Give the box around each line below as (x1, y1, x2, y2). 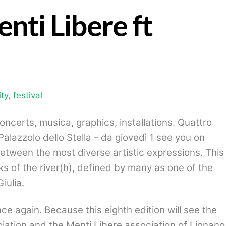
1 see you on (147, 131, 205, 143)
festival (13, 90, 42, 101)
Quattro (178, 116, 212, 128)
